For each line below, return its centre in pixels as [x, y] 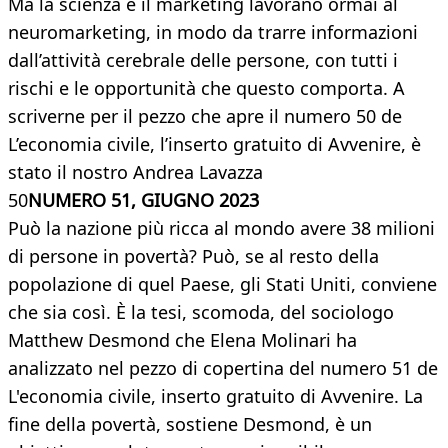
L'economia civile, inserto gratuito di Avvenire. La [215, 396]
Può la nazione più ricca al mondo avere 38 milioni [221, 228]
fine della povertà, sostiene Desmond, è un [190, 424]
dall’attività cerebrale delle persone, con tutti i [203, 60]
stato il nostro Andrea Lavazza [135, 172]
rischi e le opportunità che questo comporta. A [206, 88]
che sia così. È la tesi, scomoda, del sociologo [201, 312]
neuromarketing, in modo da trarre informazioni [213, 32]
